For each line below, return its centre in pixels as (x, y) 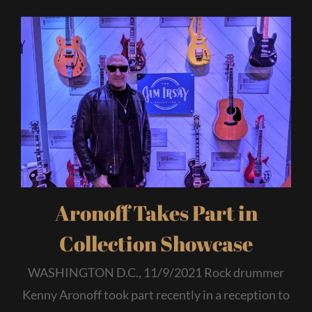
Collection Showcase (156, 243)
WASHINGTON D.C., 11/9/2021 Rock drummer (156, 272)
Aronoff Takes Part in (156, 212)
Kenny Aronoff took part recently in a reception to (156, 294)
